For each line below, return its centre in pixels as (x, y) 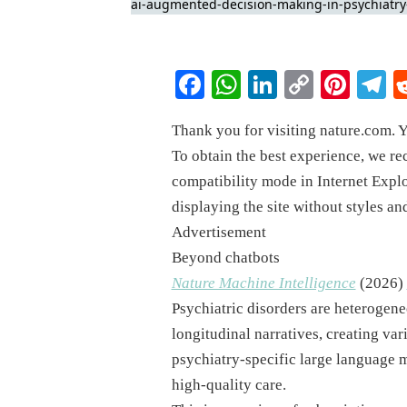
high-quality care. (228, 385)
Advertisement (218, 233)
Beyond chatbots (225, 258)
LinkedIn (330, 85)
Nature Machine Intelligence (263, 283)
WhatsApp (302, 85)
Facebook (260, 85)
